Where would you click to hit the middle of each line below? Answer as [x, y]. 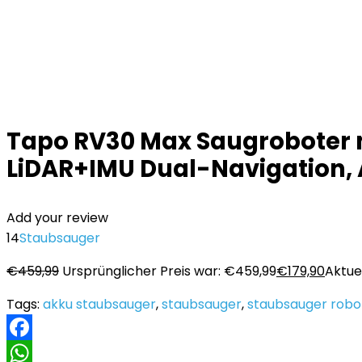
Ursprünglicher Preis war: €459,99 [169, 271]
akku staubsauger [99, 304]
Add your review [57, 218]
